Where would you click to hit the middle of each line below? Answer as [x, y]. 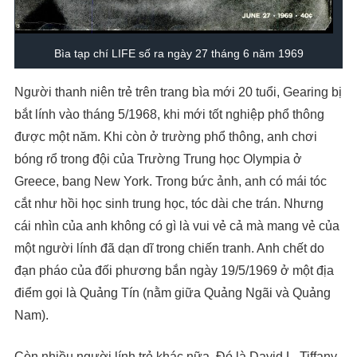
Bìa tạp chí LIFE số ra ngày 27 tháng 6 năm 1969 [178, 54]
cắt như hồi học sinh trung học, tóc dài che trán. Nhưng [169, 204]
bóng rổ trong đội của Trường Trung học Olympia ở [158, 159]
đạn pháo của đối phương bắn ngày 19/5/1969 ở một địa [174, 271]
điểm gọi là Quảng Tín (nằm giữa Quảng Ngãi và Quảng [173, 293]
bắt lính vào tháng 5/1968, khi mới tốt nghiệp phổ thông [169, 115]
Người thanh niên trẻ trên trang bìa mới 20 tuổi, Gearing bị [178, 92]
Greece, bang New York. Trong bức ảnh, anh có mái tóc [171, 182]
